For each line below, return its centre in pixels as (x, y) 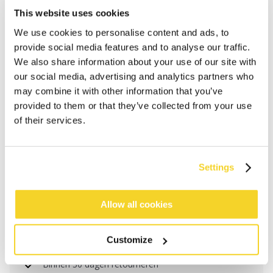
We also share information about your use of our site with (135, 62)
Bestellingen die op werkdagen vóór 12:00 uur (133, 204)
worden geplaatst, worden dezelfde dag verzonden (143, 215)
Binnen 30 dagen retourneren (101, 264)
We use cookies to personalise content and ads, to (122, 32)
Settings (216, 167)
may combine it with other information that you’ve (119, 91)
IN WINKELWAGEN (133, 159)
